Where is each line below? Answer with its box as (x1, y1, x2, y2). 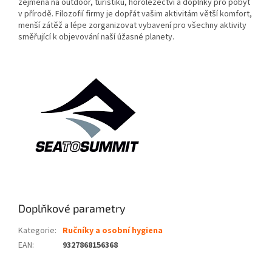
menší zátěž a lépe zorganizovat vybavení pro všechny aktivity (18, 19, 246, 32)
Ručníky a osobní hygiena (63, 225, 163, 237)
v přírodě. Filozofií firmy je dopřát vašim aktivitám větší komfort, (18, 8, 252, 21)
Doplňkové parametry (18, 202, 126, 216)
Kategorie (18, 225, 55, 237)
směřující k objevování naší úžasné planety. (18, 31, 174, 44)
